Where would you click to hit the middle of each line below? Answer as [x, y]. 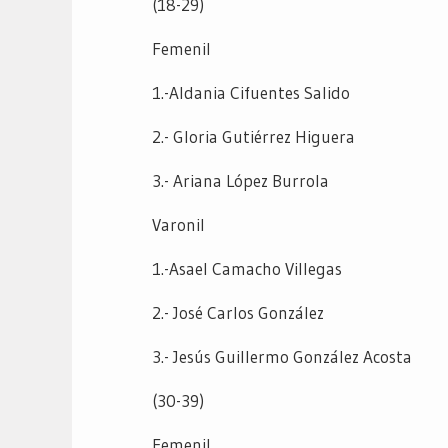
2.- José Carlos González [238, 312]
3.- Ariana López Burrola [240, 180]
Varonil [178, 224]
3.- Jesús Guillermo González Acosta [282, 356]
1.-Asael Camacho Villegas [247, 268]
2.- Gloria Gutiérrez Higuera [253, 136]
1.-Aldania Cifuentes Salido [251, 92]
